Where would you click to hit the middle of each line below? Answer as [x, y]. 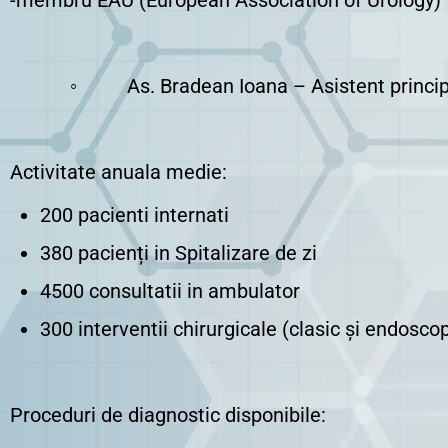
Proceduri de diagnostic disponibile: [168, 415]
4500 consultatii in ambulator [170, 291]
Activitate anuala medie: [118, 172]
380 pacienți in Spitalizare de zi [178, 253]
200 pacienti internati [134, 215]
